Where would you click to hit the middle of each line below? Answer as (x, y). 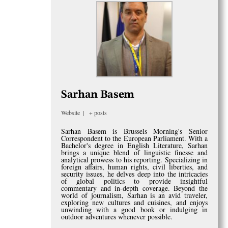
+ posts (98, 112)
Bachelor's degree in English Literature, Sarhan (134, 145)
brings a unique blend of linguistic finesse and (134, 152)
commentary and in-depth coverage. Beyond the (134, 188)
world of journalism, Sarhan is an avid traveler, (134, 195)
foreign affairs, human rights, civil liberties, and (134, 166)
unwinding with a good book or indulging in (134, 209)
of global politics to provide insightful (134, 181)
